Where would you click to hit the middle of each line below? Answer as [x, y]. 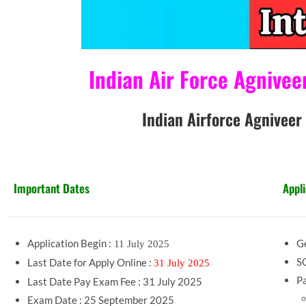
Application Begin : [69, 244]
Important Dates [52, 189]
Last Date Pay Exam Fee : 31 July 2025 [115, 282]
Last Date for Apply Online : [91, 263]
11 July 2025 [142, 244]
